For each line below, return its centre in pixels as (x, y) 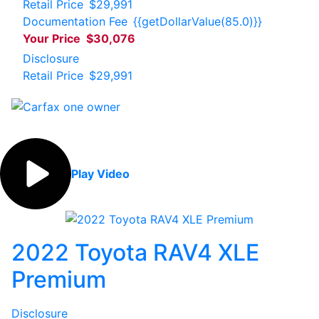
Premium (59, 279)
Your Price (52, 38)
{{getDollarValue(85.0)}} (198, 21)
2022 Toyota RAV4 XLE (135, 252)
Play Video (100, 173)
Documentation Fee (75, 21)
